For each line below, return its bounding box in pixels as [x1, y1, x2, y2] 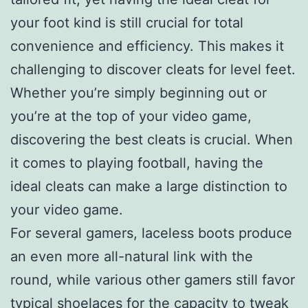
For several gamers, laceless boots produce [10, 224, 292, 241]
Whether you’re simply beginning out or [10, 84, 267, 101]
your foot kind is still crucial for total [10, 14, 243, 31]
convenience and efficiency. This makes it [10, 37, 284, 54]
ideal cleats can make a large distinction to [10, 177, 287, 195]
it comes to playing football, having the [10, 154, 263, 171]
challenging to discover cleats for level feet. [10, 60, 296, 78]
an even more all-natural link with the [10, 247, 253, 265]
